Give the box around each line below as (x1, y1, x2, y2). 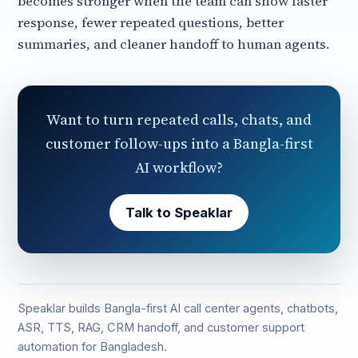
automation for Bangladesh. (18, 340, 167, 354)
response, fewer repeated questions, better (18, 14, 284, 32)
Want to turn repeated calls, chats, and (46, 109, 312, 129)
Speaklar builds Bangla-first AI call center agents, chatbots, (18, 301, 338, 316)
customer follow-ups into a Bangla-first (45, 133, 313, 153)
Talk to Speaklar (125, 204, 233, 221)
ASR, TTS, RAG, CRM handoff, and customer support (18, 320, 304, 335)
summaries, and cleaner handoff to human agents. (18, 35, 329, 54)
